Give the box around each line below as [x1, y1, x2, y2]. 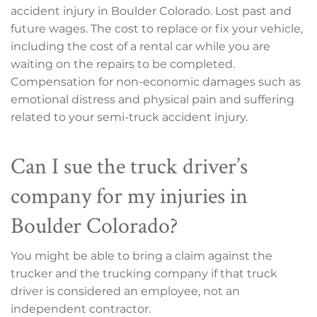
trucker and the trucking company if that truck [11, 266, 277, 280]
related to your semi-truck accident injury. [11, 110, 248, 124]
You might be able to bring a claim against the [11, 248, 272, 263]
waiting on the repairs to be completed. [11, 57, 235, 71]
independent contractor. [11, 301, 151, 316]
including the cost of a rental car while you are [11, 39, 270, 53]
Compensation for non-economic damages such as [11, 74, 301, 88]
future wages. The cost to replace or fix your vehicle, [11, 21, 303, 35]
